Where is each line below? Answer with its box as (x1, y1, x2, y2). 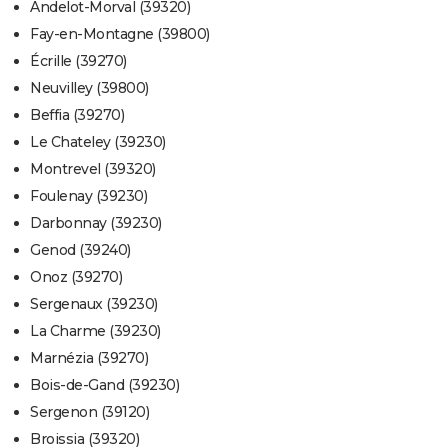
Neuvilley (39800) (30, 79, 149, 98)
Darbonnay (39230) (30, 214, 162, 233)
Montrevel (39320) (30, 160, 156, 179)
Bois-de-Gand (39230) (30, 376, 179, 395)
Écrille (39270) (30, 52, 127, 71)
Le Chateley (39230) (30, 133, 166, 152)
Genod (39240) (30, 241, 131, 260)
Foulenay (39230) (30, 187, 147, 206)
